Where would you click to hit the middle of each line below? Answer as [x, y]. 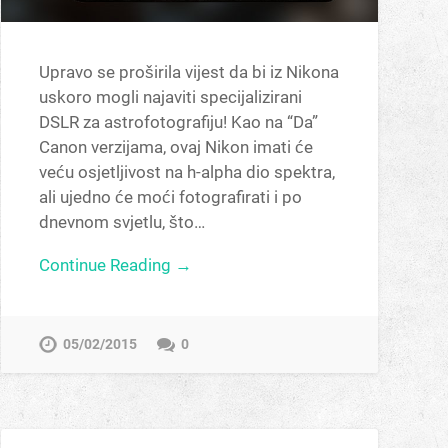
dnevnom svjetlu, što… [121, 221]
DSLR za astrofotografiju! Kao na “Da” [178, 121]
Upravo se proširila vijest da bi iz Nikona [188, 71]
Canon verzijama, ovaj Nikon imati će [175, 146]
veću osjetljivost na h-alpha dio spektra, [186, 171]
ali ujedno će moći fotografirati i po [170, 196]
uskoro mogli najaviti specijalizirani [170, 96]
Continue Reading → [115, 265]
